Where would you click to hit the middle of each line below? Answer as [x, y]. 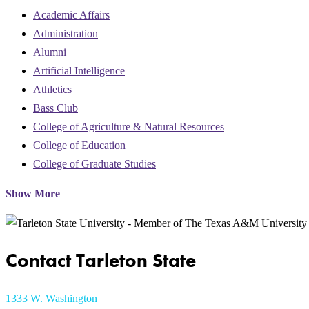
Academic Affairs [71, 14]
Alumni [50, 52]
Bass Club [56, 108]
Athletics [52, 89]
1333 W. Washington [51, 299]
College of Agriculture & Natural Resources [129, 126]
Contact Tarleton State [101, 260]
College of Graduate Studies [94, 163]
